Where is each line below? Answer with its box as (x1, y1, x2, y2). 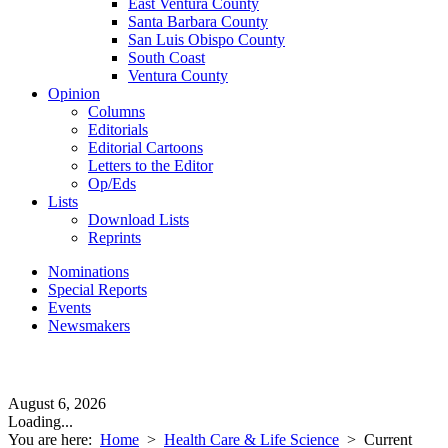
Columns (88, 103, 145, 120)
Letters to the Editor (88, 157, 213, 174)
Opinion (48, 85, 100, 102)
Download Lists (88, 211, 189, 228)
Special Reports (48, 281, 147, 298)
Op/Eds (88, 175, 136, 192)
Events (48, 299, 91, 316)
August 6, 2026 (8, 395, 106, 412)
